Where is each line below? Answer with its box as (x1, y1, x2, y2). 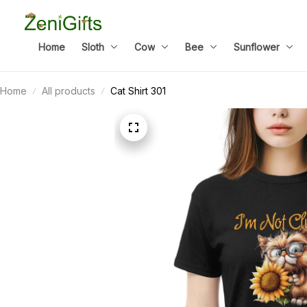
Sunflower (234, 40, 280, 53)
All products (42, 85, 95, 97)
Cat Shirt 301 (110, 85, 166, 97)
